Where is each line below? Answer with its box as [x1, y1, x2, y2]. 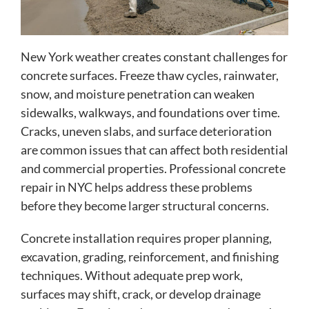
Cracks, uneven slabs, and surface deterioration [21, 123, 272, 139]
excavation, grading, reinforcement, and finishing [21, 248, 279, 264]
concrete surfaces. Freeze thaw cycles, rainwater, [21, 67, 279, 83]
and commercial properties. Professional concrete [21, 160, 286, 176]
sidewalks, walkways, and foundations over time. [21, 104, 280, 120]
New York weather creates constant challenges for [21, 48, 288, 64]
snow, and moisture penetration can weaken [21, 86, 255, 101]
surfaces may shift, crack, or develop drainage [21, 286, 261, 301]
